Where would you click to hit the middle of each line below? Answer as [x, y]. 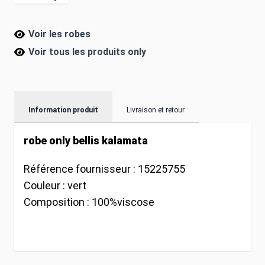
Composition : [58, 202]
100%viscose [123, 202]
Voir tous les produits [78, 51]
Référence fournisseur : [81, 169]
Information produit [63, 110]
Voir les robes [59, 34]
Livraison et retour [156, 110]
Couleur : [46, 185]
